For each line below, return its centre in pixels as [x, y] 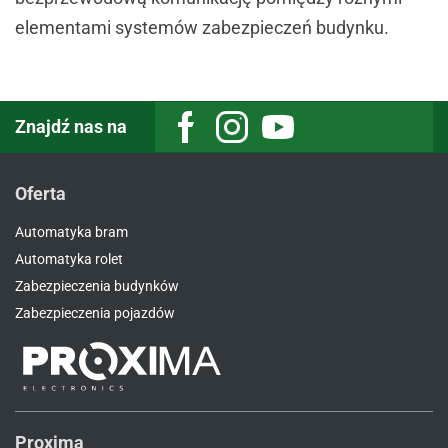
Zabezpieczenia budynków [97, 286]
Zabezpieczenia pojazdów [95, 313]
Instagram [258, 135]
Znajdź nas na [71, 126]
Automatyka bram [71, 232]
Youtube [299, 135]
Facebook [211, 135]
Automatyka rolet [69, 259]
